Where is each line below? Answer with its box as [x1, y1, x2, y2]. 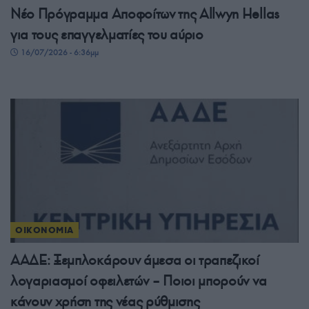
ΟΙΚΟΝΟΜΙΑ [15, 225, 74, 236]
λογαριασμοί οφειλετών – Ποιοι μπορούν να [10, 272, 267, 290]
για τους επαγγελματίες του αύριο [10, 26, 203, 44]
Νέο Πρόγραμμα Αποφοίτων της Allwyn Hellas [10, 5, 279, 23]
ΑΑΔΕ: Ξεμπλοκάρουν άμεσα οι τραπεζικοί [10, 251, 259, 270]
